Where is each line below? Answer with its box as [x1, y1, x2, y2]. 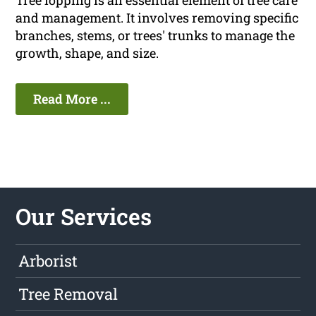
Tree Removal [18, 284, 119, 305]
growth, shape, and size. [16, 44, 159, 62]
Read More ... [33, 90, 111, 108]
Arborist [18, 250, 78, 272]
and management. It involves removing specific [16, 9, 299, 27]
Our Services [16, 201, 152, 232]
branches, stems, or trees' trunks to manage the [16, 27, 296, 44]
